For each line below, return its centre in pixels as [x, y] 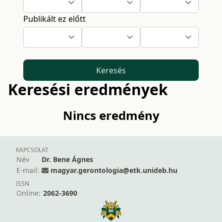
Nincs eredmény [111, 115]
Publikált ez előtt [55, 19]
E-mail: [28, 170]
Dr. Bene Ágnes [67, 160]
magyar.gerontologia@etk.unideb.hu [114, 170]
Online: [28, 193]
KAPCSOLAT [32, 150]
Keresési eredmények [88, 90]
